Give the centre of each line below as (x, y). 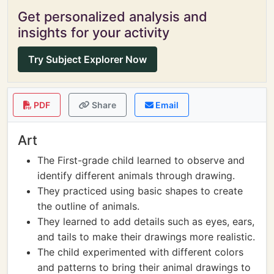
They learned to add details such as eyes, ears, (146, 221)
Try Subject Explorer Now (87, 59)
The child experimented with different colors (140, 252)
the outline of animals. (88, 206)
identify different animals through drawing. (136, 176)
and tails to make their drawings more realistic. (146, 237)
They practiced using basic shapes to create (140, 191)
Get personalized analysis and (113, 17)
